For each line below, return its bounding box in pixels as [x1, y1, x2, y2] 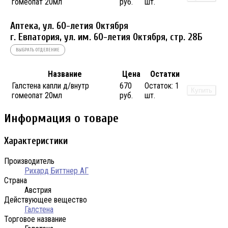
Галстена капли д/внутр [12, 80, 89, 91]
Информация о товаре [4, 111, 119, 126]
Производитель [4, 156, 54, 166]
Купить [191, 86, 212, 94]
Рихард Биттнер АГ [24, 166, 89, 176]
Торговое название [4, 214, 66, 224]
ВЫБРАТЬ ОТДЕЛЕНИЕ [16, 47, 60, 52]
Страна [4, 176, 27, 186]
